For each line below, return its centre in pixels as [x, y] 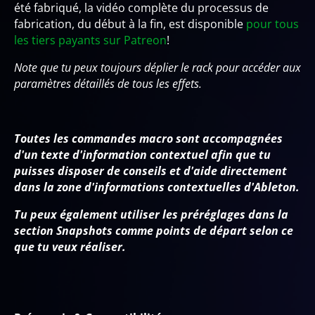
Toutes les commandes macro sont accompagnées [148, 138]
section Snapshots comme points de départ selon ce [154, 230]
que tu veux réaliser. [70, 246]
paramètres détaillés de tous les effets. [108, 83]
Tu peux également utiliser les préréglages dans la [151, 214]
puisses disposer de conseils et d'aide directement [150, 171]
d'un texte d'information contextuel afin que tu [142, 154]
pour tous [272, 24]
